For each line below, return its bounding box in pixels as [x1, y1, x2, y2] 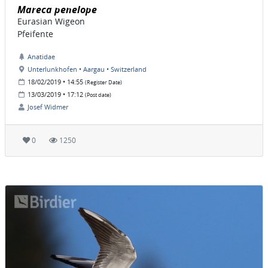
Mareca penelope [17, 3, 97, 17]
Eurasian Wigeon [17, 16, 85, 28]
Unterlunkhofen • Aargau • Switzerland [28, 65, 147, 74]
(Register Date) [85, 79, 122, 87]
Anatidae [28, 52, 55, 62]
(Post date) [85, 92, 111, 99]
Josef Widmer [28, 102, 68, 112]
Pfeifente [17, 28, 53, 40]
